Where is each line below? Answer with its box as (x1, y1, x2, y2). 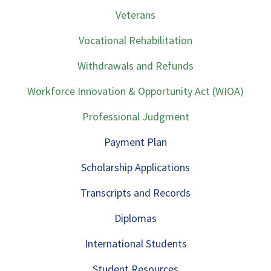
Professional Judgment (82, 109, 189, 123)
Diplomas (114, 211, 157, 225)
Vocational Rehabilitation (79, 33, 192, 47)
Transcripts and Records (80, 186, 191, 200)
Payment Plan (104, 135, 167, 149)
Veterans (116, 8, 155, 22)
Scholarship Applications (81, 160, 190, 174)
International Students (84, 237, 187, 250)
